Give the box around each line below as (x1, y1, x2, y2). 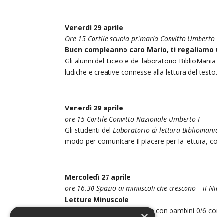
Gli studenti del (65, 125, 113, 135)
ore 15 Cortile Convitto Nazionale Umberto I (65, 114, 200, 124)
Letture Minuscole (65, 194, 129, 204)
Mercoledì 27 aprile (65, 172, 131, 182)
